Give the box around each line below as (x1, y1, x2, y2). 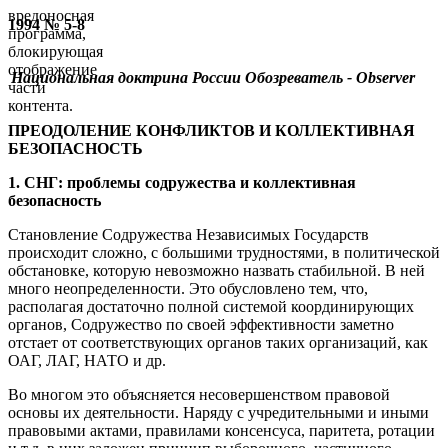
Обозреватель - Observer (245, 69, 415, 87)
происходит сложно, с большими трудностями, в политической (8, 244, 440, 262)
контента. (8, 96, 73, 114)
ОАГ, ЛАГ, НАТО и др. (8, 352, 166, 370)
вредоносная (8, 6, 94, 24)
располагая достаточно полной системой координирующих (8, 298, 414, 316)
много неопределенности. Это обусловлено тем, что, (8, 280, 368, 298)
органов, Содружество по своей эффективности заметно (8, 316, 394, 334)
